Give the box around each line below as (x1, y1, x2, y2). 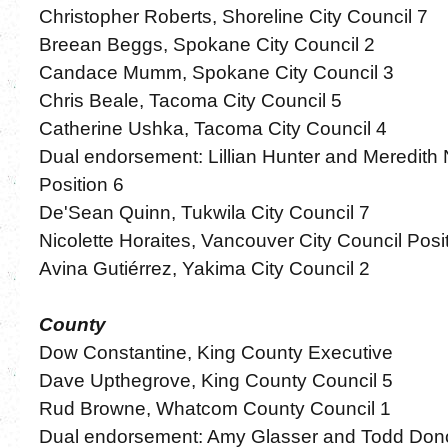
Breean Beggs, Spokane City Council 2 (38, 33, 375, 55)
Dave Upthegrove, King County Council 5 (38, 369, 393, 391)
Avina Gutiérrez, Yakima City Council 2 (38, 257, 370, 279)
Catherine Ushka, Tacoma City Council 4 (38, 117, 387, 139)
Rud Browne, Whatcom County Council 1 (38, 397, 391, 419)
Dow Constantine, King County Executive (38, 341, 393, 363)
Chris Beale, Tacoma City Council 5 (38, 89, 342, 111)
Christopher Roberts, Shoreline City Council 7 (38, 5, 428, 27)
